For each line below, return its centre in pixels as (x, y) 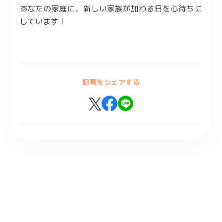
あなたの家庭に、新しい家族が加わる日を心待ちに (111, 8)
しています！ (43, 21)
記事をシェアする (111, 82)
